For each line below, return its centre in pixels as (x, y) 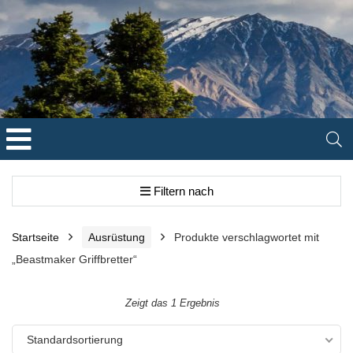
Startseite (35, 237)
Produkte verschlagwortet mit (247, 237)
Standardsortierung (75, 340)
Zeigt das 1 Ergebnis (173, 303)
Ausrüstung (117, 237)
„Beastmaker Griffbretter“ (74, 259)
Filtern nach (182, 191)
